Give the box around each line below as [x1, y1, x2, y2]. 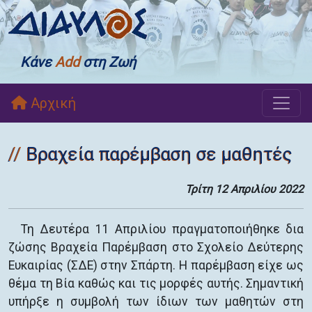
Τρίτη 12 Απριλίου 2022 [185, 182, 304, 196]
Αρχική [27, 95, 76, 111]
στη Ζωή [79, 53, 136, 70]
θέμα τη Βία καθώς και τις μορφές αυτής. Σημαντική [8, 276, 304, 290]
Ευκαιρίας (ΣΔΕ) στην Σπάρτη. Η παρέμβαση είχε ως [8, 258, 304, 272]
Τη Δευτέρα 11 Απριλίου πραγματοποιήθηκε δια [20, 222, 304, 236]
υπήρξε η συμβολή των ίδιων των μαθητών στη [8, 295, 304, 309]
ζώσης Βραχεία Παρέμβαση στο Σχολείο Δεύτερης [8, 240, 304, 254]
